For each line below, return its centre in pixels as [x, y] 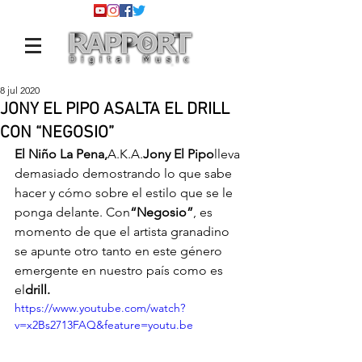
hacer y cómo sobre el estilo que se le [125, 193]
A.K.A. [125, 154]
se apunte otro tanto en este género [120, 251]
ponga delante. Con [72, 212]
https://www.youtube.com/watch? [100, 308]
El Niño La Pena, [61, 154]
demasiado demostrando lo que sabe [125, 173]
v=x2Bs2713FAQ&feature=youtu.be [104, 325]
